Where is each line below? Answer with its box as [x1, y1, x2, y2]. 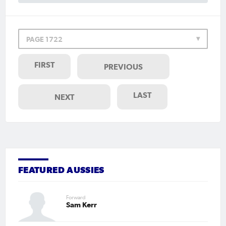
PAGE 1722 [26, 35, 63, 43]
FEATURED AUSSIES [18, 164, 104, 176]
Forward [66, 195, 86, 201]
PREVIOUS [104, 62, 143, 71]
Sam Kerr [66, 200, 97, 209]
